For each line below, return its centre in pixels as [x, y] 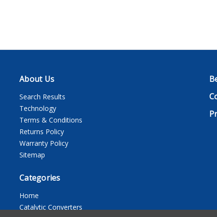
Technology [38, 108]
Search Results [42, 96]
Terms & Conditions [51, 120]
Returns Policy [42, 131]
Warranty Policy [44, 143]
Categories [40, 178]
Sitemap [32, 155]
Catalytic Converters [51, 207]
